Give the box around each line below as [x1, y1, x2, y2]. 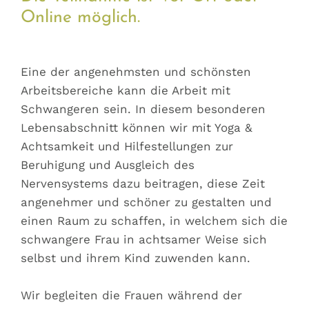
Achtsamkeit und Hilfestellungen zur [21, 139, 233, 154]
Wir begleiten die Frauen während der [21, 288, 242, 303]
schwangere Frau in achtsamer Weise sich [21, 232, 267, 247]
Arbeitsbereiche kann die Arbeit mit [21, 83, 230, 98]
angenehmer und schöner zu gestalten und [21, 195, 272, 210]
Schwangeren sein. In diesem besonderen [21, 102, 266, 117]
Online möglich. [21, 9, 140, 27]
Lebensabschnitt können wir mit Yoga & [21, 121, 252, 135]
